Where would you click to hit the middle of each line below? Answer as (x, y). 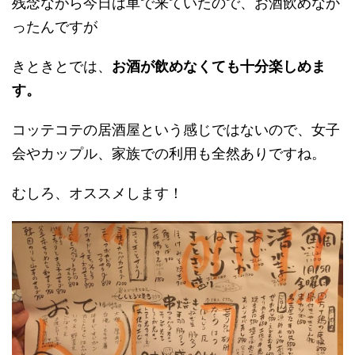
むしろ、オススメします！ (97, 193)
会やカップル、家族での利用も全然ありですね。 (169, 154)
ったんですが (55, 27)
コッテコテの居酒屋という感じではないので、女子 (176, 130)
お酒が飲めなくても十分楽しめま (219, 67)
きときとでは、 (62, 67)
